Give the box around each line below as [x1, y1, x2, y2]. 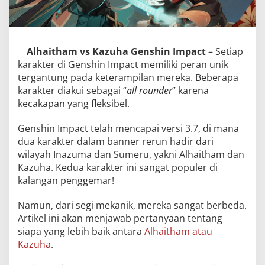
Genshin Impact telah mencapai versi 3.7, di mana [18, 122, 239, 135]
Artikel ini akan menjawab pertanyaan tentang [18, 212, 222, 225]
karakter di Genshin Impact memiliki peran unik [18, 58, 228, 71]
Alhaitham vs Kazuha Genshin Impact [27, 45, 206, 58]
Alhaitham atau [144, 225, 212, 238]
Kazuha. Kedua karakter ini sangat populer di [18, 161, 218, 174]
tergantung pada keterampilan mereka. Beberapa [18, 71, 238, 84]
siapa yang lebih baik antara [18, 225, 144, 238]
